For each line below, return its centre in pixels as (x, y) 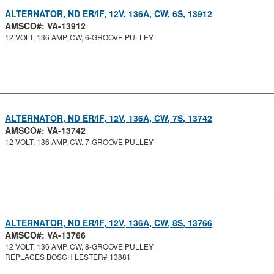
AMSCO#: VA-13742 (46, 130)
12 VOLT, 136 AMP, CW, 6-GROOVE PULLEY (80, 37)
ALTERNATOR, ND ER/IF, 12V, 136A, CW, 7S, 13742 (109, 118)
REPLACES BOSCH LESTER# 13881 (68, 257)
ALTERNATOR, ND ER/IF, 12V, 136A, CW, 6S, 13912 (109, 13)
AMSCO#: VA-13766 (46, 235)
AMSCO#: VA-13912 (46, 26)
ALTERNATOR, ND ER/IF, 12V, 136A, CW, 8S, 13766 (109, 223)
